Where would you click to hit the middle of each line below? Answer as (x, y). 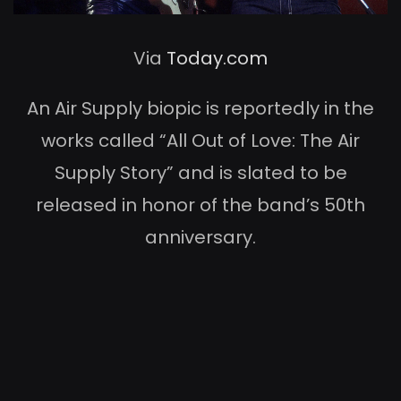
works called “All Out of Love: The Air (200, 140)
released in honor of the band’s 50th (200, 205)
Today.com (217, 58)
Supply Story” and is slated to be (200, 172)
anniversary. (200, 237)
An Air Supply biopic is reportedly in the (200, 108)
